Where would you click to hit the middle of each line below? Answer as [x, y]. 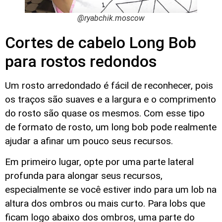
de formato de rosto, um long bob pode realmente [111, 127]
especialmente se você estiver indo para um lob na [111, 190]
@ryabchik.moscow [111, 18]
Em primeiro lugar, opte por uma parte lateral [99, 162]
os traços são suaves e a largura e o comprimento [111, 99]
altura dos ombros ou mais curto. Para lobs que [105, 204]
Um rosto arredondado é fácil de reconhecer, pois [109, 85]
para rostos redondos [81, 61]
